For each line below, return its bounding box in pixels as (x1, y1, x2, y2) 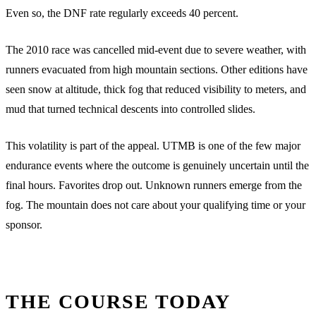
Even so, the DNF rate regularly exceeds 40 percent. (6, 6, 238, 19)
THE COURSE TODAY (6, 290, 231, 312)
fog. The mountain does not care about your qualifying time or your (6, 198, 305, 211)
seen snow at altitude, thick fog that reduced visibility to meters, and (6, 83, 306, 95)
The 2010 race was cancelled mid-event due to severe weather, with (6, 43, 306, 56)
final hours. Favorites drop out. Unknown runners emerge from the (6, 178, 302, 191)
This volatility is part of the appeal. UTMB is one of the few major (6, 139, 300, 152)
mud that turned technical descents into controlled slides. (6, 102, 255, 115)
